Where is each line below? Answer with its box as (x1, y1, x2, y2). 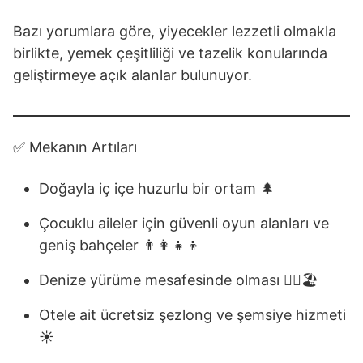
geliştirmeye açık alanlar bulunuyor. (13, 66, 252, 83)
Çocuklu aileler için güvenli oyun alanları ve (39, 215, 329, 232)
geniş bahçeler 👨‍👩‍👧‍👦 (39, 237, 201, 254)
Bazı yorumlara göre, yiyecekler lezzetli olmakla (13, 23, 336, 40)
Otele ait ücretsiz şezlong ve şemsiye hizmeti (39, 306, 346, 323)
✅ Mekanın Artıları (13, 139, 137, 156)
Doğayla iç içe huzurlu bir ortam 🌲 (39, 180, 275, 197)
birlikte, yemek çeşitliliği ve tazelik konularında (13, 45, 327, 62)
